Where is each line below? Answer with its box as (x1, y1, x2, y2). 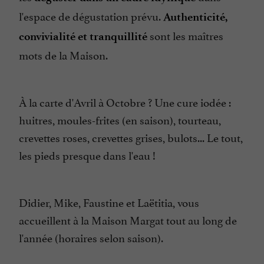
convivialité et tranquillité (19, 29, 147, 44)
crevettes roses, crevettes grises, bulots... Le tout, (19, 128, 243, 146)
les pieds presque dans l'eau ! (19, 146, 158, 163)
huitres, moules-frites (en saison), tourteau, (19, 111, 221, 128)
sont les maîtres (147, 27, 223, 44)
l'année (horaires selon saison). (19, 229, 166, 246)
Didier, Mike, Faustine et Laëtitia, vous (19, 193, 199, 210)
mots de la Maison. (19, 46, 110, 63)
